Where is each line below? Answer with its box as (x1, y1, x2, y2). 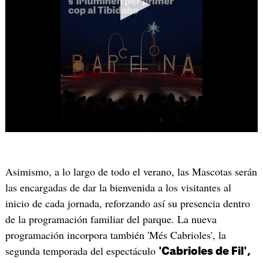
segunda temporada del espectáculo (5, 244, 159, 258)
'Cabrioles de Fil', (158, 246, 251, 257)
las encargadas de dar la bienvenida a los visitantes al (5, 180, 231, 195)
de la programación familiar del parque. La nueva (5, 212, 217, 227)
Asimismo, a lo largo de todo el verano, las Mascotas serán (5, 164, 257, 179)
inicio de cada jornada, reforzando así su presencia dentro (5, 196, 250, 211)
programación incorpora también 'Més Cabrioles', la (5, 228, 226, 242)
